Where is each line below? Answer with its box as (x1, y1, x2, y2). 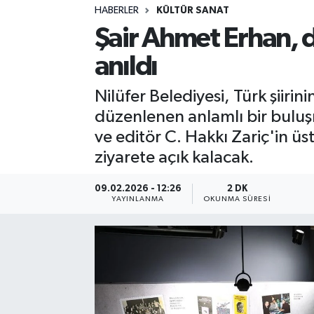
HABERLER (94, 6, 139, 16)
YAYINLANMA (111, 195, 165, 203)
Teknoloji (37, 90, 91, 102)
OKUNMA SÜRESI (203, 195, 271, 203)
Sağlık (37, 19, 75, 31)
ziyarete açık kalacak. (94, 149, 254, 167)
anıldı (94, 52, 157, 81)
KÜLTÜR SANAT (156, 6, 229, 16)
